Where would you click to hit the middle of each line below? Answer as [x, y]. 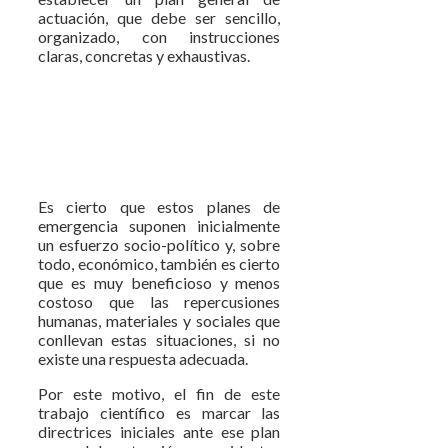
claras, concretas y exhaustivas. [144, 55]
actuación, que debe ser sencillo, [159, 17]
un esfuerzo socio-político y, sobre [159, 244]
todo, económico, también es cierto [159, 263]
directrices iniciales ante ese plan [159, 431]
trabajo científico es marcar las [159, 412]
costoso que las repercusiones [159, 301]
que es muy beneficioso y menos [159, 282]
